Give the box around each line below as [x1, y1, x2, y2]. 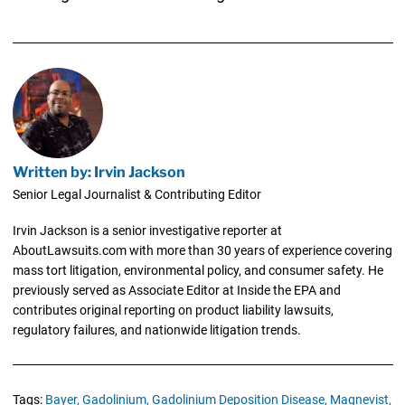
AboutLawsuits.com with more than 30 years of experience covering [12, 243, 392, 259]
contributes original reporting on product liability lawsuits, [12, 303, 334, 318]
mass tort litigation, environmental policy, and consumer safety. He [12, 263, 383, 278]
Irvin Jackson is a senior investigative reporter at [12, 223, 282, 239]
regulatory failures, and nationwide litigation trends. [12, 323, 301, 338]
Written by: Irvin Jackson [12, 163, 185, 182]
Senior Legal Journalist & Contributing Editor [12, 187, 261, 202]
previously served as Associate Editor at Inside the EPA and [12, 283, 341, 298]
